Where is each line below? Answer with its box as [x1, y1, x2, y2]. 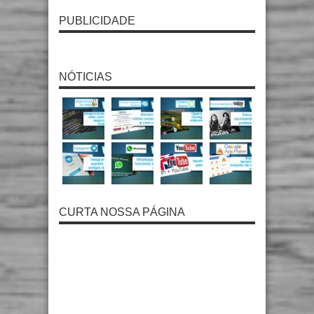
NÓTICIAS [59, 71, 112, 83]
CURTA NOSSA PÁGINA [59, 206, 185, 219]
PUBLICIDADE [59, 15, 135, 27]
